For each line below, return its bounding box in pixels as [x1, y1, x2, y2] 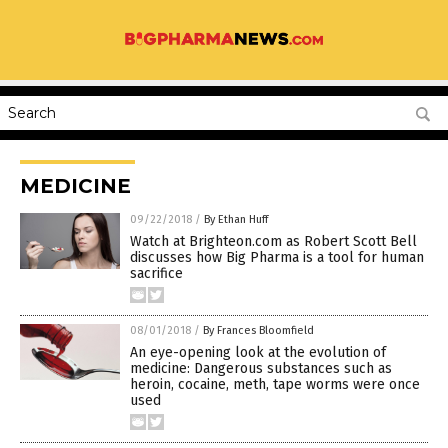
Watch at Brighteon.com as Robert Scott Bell [130, 233, 417, 250]
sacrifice [130, 265, 183, 282]
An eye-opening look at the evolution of [130, 344, 386, 361]
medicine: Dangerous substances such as [130, 360, 392, 377]
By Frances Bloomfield [203, 324, 314, 337]
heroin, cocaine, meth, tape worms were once [130, 376, 420, 393]
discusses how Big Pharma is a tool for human [130, 249, 424, 266]
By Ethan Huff [204, 213, 268, 226]
